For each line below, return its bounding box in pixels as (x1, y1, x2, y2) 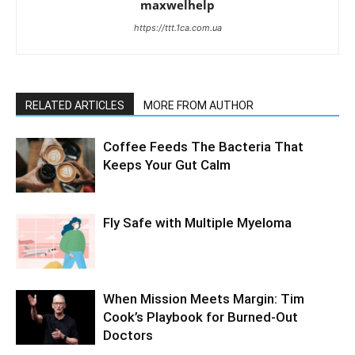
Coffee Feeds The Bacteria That (103, 139, 303, 155)
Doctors (103, 327, 153, 344)
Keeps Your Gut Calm (103, 157, 231, 174)
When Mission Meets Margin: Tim (103, 291, 304, 307)
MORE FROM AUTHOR (143, 99, 254, 113)
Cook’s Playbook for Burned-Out (103, 309, 298, 326)
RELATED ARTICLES (25, 99, 124, 113)
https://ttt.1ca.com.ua (133, 22, 222, 34)
